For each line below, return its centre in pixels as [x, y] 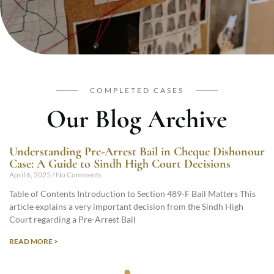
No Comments [78, 175]
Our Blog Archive [137, 119]
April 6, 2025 [31, 175]
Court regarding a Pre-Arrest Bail [72, 219]
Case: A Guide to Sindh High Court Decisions [120, 164]
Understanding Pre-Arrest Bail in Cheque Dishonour [137, 152]
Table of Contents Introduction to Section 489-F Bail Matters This [132, 194]
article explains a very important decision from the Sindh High [126, 206]
